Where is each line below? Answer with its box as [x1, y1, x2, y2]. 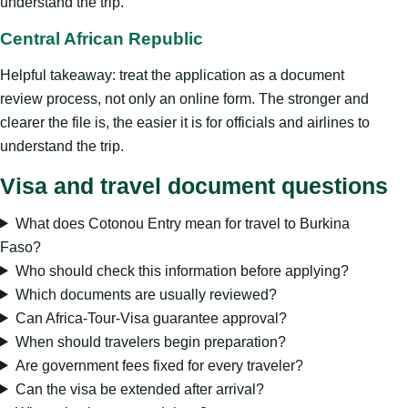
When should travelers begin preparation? [15, 333, 286, 350]
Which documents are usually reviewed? [15, 286, 277, 302]
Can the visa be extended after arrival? [15, 381, 264, 397]
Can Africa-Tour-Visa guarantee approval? [15, 310, 287, 326]
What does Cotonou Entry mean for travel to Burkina [15, 215, 350, 231]
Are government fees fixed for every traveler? [15, 357, 303, 373]
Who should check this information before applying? [15, 262, 349, 279]
